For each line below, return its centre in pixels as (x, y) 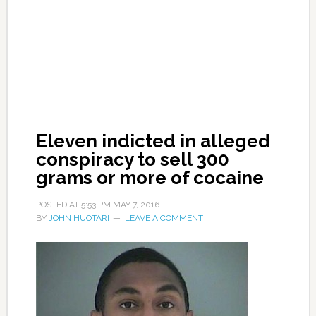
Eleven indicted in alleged (153, 141)
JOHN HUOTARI (79, 218)
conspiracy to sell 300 (132, 159)
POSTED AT (58, 205)
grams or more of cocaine (150, 178)
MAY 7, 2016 (136, 205)
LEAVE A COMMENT (164, 218)
